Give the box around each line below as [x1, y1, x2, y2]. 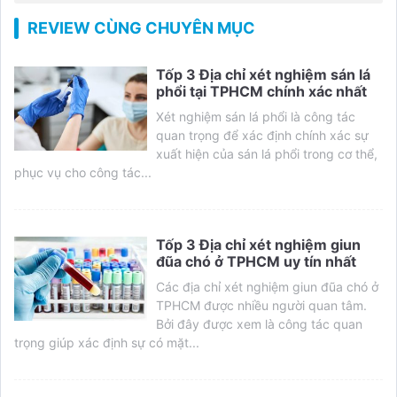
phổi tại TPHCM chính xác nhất [156, 82, 367, 100]
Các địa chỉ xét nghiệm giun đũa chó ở [156, 278, 378, 294]
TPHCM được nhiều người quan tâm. [156, 297, 367, 313]
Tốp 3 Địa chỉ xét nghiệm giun [156, 235, 361, 253]
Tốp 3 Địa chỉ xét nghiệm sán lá [156, 65, 370, 83]
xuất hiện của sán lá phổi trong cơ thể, [156, 145, 378, 161]
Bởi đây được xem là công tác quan [156, 315, 362, 331]
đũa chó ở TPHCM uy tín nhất [156, 252, 356, 270]
